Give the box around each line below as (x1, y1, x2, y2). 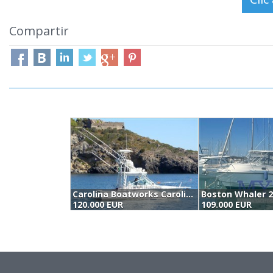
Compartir (9, 23, 69, 39)
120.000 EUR (73, 199, 123, 210)
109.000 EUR (200, 199, 252, 210)
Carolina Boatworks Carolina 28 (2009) (186, 188, 193, 200)
